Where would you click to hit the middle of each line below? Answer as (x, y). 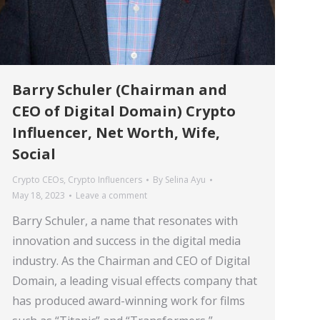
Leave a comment (111, 195)
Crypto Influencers (105, 180)
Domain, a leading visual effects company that (135, 281)
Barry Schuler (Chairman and (120, 90)
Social (34, 154)
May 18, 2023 (39, 195)
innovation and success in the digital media (126, 241)
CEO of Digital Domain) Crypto (124, 111)
